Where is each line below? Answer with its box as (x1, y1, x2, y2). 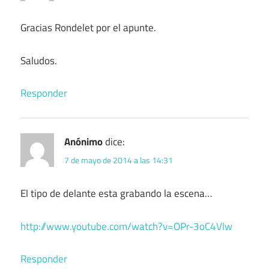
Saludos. (20, 52, 57, 68)
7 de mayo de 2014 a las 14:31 (64, 154, 173, 167)
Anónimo (64, 134, 103, 150)
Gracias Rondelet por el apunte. (20, 20, 156, 36)
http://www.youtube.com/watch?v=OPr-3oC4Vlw (20, 218, 232, 234)
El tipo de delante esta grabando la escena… (20, 186, 212, 202)
